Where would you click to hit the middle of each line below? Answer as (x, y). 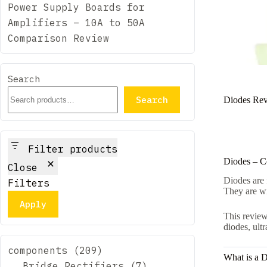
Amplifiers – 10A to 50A (76, 23)
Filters (29, 183)
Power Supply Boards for (76, 7)
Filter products (73, 149)
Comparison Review (58, 38)
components (38, 250)
